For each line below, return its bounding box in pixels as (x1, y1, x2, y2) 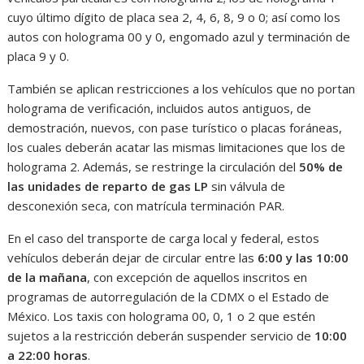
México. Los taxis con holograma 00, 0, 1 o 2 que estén (7, 308, 316, 325)
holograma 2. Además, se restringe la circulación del (7, 158, 300, 175)
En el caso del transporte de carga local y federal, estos (7, 230, 320, 247)
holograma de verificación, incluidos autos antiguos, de (7, 100, 312, 117)
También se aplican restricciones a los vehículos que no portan (7, 80, 356, 97)
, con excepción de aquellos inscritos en (87, 269, 308, 286)
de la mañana (7, 269, 88, 286)
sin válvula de (208, 178, 286, 195)
